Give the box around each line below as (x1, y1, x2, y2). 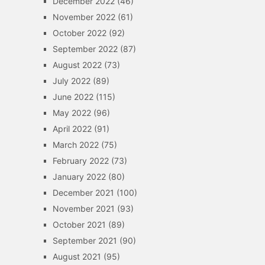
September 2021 (52, 235, 117, 245)
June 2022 (52, 92, 93, 102)
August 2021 (52, 251, 101, 261)
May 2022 (52, 108, 91, 118)
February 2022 (52, 156, 109, 166)
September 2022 (52, 44, 118, 54)
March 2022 (52, 140, 99, 150)
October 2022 (52, 28, 106, 38)
